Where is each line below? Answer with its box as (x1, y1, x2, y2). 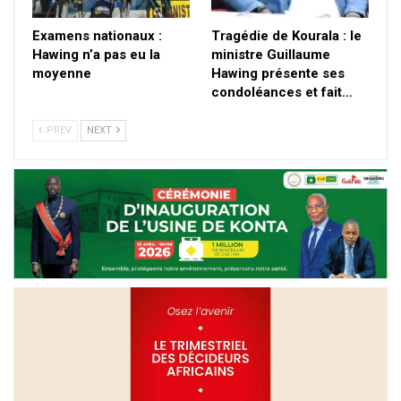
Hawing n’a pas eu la (32, 47, 160, 64)
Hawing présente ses (211, 65, 345, 82)
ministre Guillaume (211, 47, 330, 64)
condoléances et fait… (211, 84, 353, 101)
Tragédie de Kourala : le (211, 28, 362, 45)
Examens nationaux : (32, 28, 162, 45)
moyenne (32, 65, 91, 82)
